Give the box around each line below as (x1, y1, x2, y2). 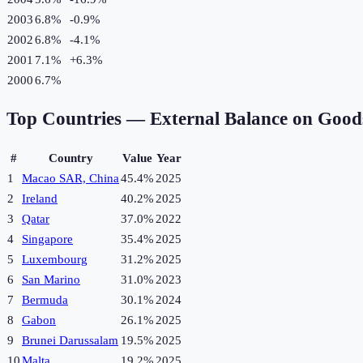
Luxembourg (22, 253, 88, 267)
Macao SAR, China (22, 172, 119, 186)
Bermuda (22, 293, 68, 307)
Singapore (22, 233, 73, 246)
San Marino (22, 273, 80, 287)
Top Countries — (6, 109, 150, 130)
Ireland (22, 192, 58, 206)
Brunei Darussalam (22, 334, 118, 348)
